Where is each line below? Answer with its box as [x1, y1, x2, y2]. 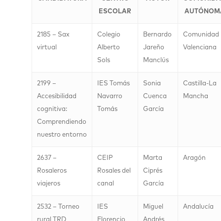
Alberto [97, 44, 120, 51]
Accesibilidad [37, 93, 76, 100]
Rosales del [97, 168, 131, 174]
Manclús [143, 57, 169, 64]
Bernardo [143, 32, 172, 38]
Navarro [97, 93, 122, 100]
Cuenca [143, 93, 167, 100]
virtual [37, 44, 57, 51]
